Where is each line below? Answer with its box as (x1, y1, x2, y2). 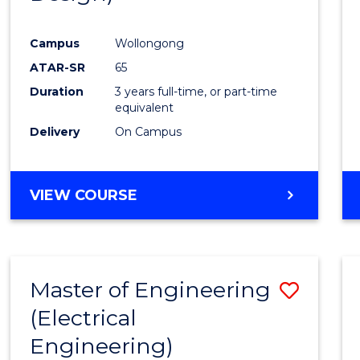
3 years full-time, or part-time (115, 84, 278, 99)
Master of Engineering (30, 276, 272, 303)
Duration (30, 84, 84, 99)
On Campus (115, 124, 182, 139)
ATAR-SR (30, 59, 86, 75)
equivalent (115, 100, 174, 115)
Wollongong (115, 35, 185, 51)
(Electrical (30, 304, 137, 331)
